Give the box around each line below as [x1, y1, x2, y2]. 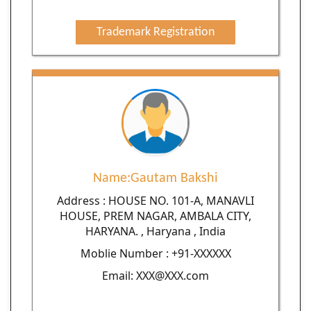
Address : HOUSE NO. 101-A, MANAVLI [57, 192, 254, 208]
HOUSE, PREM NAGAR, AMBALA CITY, [60, 208, 251, 224]
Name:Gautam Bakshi [93, 171, 218, 185]
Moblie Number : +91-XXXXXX [80, 245, 231, 261]
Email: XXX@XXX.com [102, 267, 209, 283]
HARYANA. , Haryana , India [85, 223, 226, 239]
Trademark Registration [96, 26, 215, 40]
